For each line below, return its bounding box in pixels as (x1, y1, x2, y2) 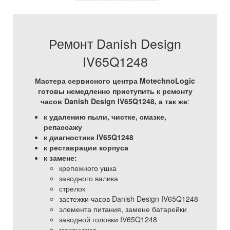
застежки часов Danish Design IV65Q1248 (59, 194, 198, 204)
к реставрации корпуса (44, 142, 128, 152)
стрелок (59, 183, 85, 194)
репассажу (44, 122, 82, 132)
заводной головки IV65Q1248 (59, 214, 157, 224)
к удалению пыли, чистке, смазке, (44, 111, 166, 122)
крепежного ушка (59, 163, 117, 173)
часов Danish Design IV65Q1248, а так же (41, 96, 187, 106)
